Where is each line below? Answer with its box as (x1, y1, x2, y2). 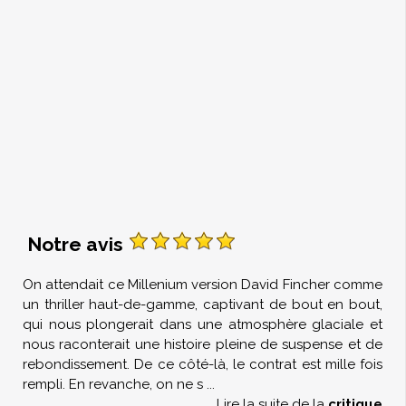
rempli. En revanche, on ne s (23, 376, 203, 392)
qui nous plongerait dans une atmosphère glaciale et (23, 316, 382, 333)
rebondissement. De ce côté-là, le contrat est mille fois (23, 356, 382, 372)
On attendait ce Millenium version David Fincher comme (23, 276, 382, 293)
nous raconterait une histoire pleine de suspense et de (23, 336, 382, 353)
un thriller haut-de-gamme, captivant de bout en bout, (23, 296, 382, 313)
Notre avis (27, 233, 128, 256)
